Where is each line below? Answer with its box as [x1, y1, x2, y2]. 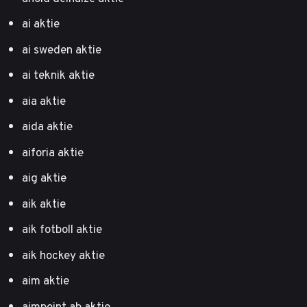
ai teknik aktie [22, 66, 95, 84]
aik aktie [22, 194, 66, 212]
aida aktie [22, 117, 73, 136]
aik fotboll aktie [22, 220, 102, 238]
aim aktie [22, 271, 69, 290]
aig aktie [22, 169, 66, 187]
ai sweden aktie [22, 40, 101, 58]
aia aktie [22, 91, 66, 110]
